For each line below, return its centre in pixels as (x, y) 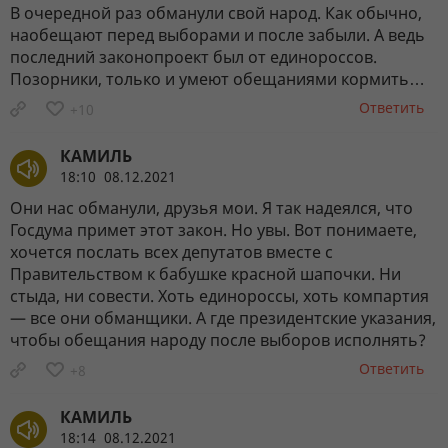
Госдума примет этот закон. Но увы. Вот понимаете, (213, 229)
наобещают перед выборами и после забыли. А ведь (217, 34)
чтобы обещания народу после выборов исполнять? (218, 339)
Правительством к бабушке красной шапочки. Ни (205, 273)
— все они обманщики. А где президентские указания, (223, 317)
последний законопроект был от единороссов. (193, 56)
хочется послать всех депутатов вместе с (171, 251)
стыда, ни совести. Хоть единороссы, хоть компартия (219, 295)
